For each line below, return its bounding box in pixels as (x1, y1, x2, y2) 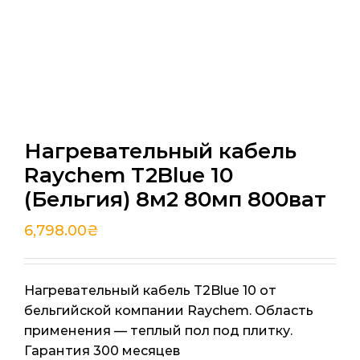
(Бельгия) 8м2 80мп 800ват (24, 186, 326, 212)
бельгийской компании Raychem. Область (24, 302, 313, 318)
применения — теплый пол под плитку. (24, 322, 292, 338)
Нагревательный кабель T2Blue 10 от (24, 282, 276, 298)
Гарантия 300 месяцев (24, 342, 180, 358)
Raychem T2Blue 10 (24, 162, 233, 188)
